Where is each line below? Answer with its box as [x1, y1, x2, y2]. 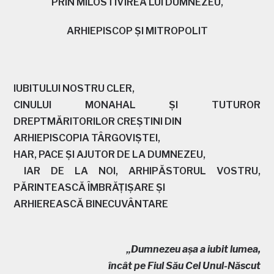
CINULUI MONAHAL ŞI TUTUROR [13, 98, 261, 111]
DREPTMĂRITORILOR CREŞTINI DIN [13, 115, 182, 127]
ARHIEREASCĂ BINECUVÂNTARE [13, 198, 169, 210]
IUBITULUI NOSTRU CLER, [13, 82, 135, 94]
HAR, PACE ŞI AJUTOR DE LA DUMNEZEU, [13, 148, 206, 160]
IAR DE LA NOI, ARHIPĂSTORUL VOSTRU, [13, 165, 261, 177]
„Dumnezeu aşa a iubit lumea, [124, 243, 261, 255]
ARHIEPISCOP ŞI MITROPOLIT [66, 24, 208, 37]
